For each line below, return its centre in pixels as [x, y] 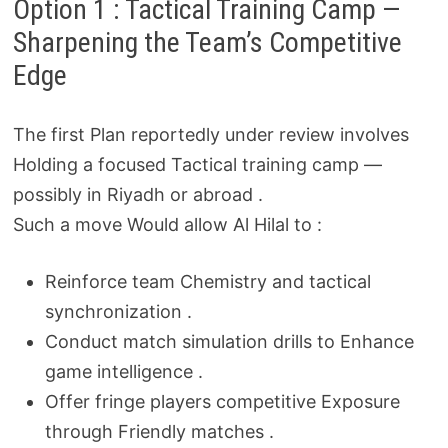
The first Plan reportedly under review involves [210, 134]
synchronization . [118, 311]
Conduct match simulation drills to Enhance [229, 341]
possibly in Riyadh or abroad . [137, 194]
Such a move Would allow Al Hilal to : [167, 224]
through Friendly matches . [159, 431]
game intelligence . [123, 371]
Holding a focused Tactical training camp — [197, 164]
